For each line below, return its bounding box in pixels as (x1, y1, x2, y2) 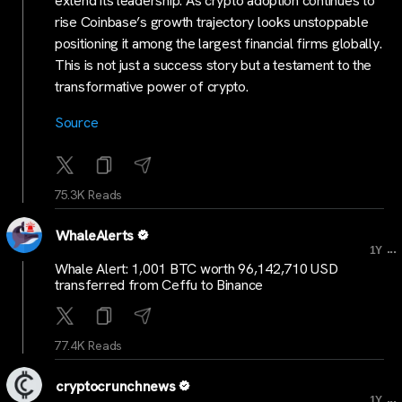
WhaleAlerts (56, 226, 135, 246)
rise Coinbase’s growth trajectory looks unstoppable (55, 13, 369, 32)
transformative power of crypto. (55, 77, 249, 97)
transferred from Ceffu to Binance (55, 275, 264, 294)
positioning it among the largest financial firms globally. (55, 34, 382, 54)
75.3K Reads (54, 187, 123, 204)
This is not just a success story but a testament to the (55, 56, 372, 75)
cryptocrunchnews (56, 376, 176, 396)
